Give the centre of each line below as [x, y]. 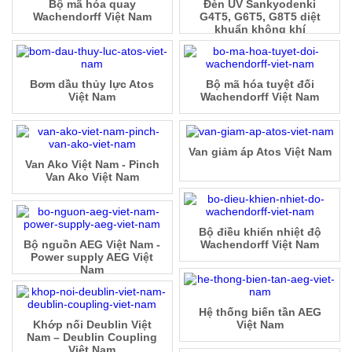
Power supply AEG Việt [92, 257]
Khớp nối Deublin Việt [92, 324]
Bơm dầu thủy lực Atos [92, 84]
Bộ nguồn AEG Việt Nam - [92, 244]
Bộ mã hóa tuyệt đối [260, 84]
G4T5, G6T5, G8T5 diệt [260, 16]
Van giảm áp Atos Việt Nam [260, 151]
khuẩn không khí [260, 29]
